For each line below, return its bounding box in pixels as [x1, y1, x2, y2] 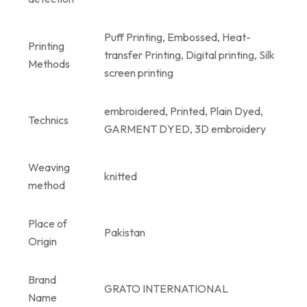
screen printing [104, 65, 173, 79]
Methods [28, 56, 70, 71]
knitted [104, 169, 137, 183]
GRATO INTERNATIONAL [104, 281, 228, 295]
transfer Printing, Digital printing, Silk [104, 47, 275, 62]
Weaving [28, 160, 70, 174]
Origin [28, 234, 57, 248]
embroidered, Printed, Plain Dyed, [104, 103, 263, 118]
